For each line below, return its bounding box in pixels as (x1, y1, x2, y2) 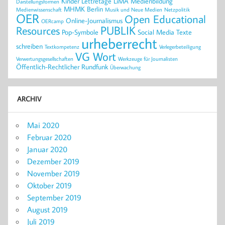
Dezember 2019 (27, 156, 79, 166)
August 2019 (27, 204, 68, 214)
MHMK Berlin (64, 4, 103, 14)
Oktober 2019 (27, 180, 72, 190)
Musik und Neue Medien (105, 6, 162, 13)
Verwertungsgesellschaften (16, 55, 73, 62)
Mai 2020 (27, 120, 59, 130)
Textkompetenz (45, 43, 79, 50)
